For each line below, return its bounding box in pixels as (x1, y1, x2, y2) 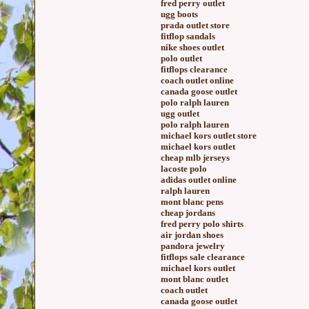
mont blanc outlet (161, 274, 228, 284)
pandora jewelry (161, 241, 225, 251)
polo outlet (161, 53, 202, 63)
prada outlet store (161, 20, 230, 30)
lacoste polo (161, 163, 207, 174)
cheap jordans (161, 208, 215, 218)
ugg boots (161, 9, 198, 19)
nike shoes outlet (161, 42, 224, 52)
